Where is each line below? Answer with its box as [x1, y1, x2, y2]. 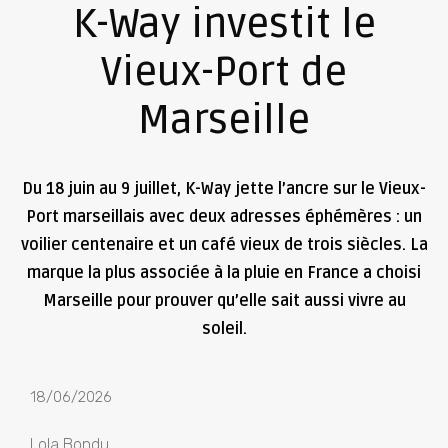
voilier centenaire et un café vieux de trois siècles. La [20, 235, 428, 256]
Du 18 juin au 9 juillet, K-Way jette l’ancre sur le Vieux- [22, 179, 426, 200]
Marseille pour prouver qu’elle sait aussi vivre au [42, 291, 406, 312]
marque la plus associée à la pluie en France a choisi [27, 263, 421, 284]
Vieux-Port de [101, 48, 347, 98]
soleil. [201, 319, 247, 340]
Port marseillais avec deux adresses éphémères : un [26, 207, 422, 228]
